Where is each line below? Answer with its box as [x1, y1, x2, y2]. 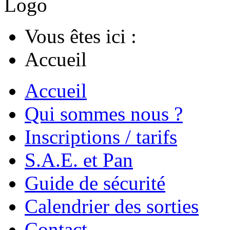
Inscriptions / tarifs [25, 126, 177, 148]
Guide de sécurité [25, 172, 165, 195]
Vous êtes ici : [25, 25, 147, 48]
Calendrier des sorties [25, 195, 199, 218]
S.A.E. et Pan [25, 149, 133, 171]
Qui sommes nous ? [25, 103, 183, 125]
